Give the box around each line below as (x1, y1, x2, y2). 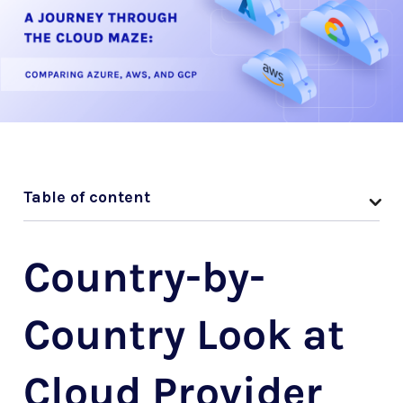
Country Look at (23, 309, 345, 361)
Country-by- (23, 252, 265, 303)
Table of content (23, 187, 150, 208)
